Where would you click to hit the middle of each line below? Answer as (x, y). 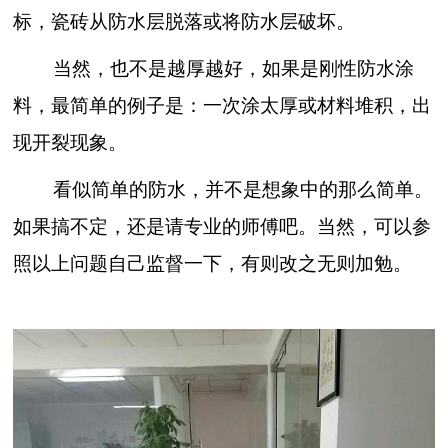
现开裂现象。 (70, 143)
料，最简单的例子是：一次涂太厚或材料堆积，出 (222, 106)
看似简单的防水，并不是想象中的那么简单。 (242, 190)
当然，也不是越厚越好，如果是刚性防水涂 (233, 69)
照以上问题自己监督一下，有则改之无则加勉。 (213, 264)
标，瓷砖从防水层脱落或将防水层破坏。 (184, 22)
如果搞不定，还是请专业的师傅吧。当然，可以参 (222, 227)
